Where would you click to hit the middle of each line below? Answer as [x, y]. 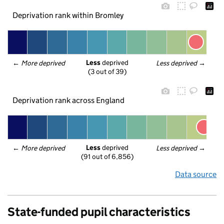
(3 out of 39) [107, 72]
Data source [196, 174]
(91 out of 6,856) [107, 157]
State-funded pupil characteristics [99, 212]
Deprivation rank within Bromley [68, 15]
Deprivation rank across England [68, 100]
